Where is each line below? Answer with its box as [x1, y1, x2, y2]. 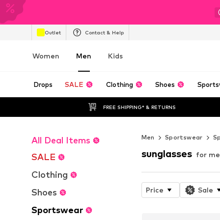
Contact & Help [85, 29, 124, 35]
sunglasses [141, 147, 192, 160]
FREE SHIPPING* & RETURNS [103, 104, 176, 110]
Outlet [45, 29, 61, 35]
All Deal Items [31, 135, 90, 145]
